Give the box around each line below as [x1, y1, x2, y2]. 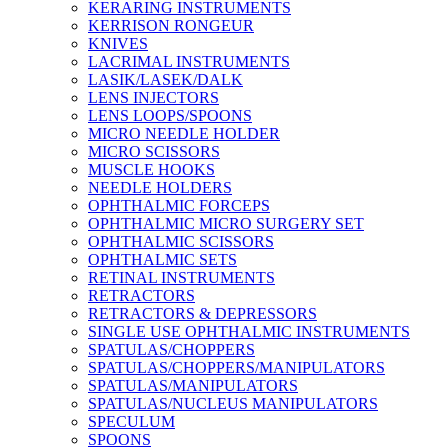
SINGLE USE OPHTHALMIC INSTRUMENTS [88, 323, 410, 340]
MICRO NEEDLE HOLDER [88, 125, 280, 142]
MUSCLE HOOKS [88, 161, 215, 178]
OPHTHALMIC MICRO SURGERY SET [88, 215, 364, 232]
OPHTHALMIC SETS [88, 251, 237, 268]
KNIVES [88, 35, 148, 52]
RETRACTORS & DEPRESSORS [88, 305, 317, 322]
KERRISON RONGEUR [88, 17, 254, 34]
